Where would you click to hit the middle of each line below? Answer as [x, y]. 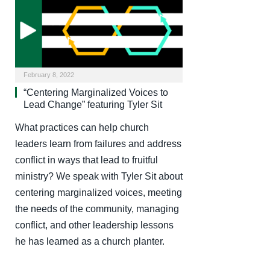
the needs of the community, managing [97, 209]
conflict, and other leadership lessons [94, 225]
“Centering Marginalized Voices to [96, 92]
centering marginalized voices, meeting [99, 192]
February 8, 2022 [49, 74]
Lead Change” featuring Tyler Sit [93, 104]
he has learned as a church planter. [90, 241]
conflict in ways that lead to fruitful [86, 160]
